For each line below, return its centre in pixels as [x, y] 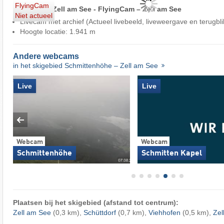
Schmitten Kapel [171, 153]
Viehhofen [164, 213]
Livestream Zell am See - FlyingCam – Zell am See [97, 9]
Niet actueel [33, 16]
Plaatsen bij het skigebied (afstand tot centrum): [95, 203]
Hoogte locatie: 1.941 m [57, 32]
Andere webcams [46, 56]
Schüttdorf [99, 213]
